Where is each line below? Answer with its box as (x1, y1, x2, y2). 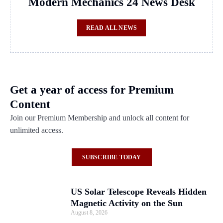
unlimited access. (10, 125, 63, 134)
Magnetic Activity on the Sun (71, 198, 183, 208)
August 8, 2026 (71, 209, 108, 216)
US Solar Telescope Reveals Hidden (71, 186, 207, 197)
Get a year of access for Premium (10, 83, 174, 96)
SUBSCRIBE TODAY (82, 153, 141, 161)
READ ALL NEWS (86, 24, 137, 31)
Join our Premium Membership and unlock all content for (10, 113, 189, 122)
